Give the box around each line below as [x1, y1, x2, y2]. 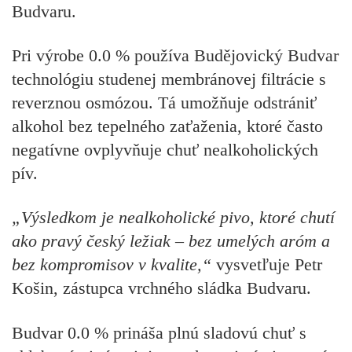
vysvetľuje [211, 255, 295, 275]
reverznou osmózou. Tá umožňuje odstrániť [12, 92, 317, 112]
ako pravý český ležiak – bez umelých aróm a [12, 231, 330, 251]
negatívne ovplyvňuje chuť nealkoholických [12, 139, 318, 159]
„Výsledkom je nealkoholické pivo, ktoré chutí [12, 207, 335, 228]
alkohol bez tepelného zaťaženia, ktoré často [12, 115, 323, 136]
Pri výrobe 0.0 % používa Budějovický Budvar [12, 45, 339, 65]
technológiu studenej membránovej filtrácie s [12, 68, 326, 89]
